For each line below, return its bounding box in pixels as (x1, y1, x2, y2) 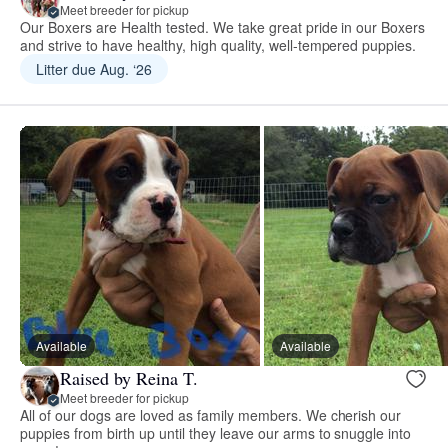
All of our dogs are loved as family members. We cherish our (20, 405, 402, 426)
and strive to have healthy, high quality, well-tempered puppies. (20, 35, 417, 56)
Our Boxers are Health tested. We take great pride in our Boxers (20, 17, 426, 38)
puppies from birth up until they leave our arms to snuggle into (20, 423, 412, 444)
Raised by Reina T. (60, 365, 198, 390)
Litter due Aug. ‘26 (36, 59, 152, 80)
